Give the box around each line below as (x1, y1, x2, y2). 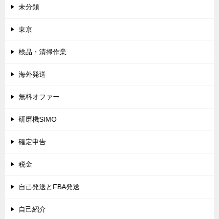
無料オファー (19, 93, 60, 101)
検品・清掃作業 (19, 48, 66, 56)
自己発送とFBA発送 (19, 183, 80, 191)
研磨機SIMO (19, 115, 57, 124)
